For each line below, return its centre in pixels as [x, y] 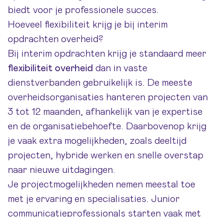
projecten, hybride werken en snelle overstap [106, 155]
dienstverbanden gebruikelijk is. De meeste [100, 83]
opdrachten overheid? [55, 39]
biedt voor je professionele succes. [83, 10]
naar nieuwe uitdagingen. [62, 170]
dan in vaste [120, 68]
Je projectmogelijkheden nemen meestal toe [101, 185]
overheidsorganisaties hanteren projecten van [108, 97]
